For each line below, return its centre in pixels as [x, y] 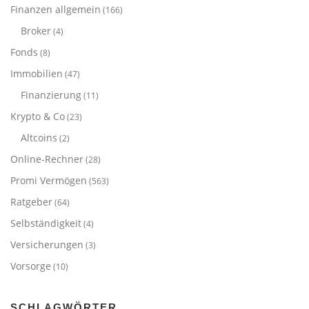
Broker [36, 30]
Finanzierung [51, 94]
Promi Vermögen [49, 180]
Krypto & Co [38, 116]
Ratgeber [31, 201]
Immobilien [37, 73]
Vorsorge [31, 266]
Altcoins [39, 137]
